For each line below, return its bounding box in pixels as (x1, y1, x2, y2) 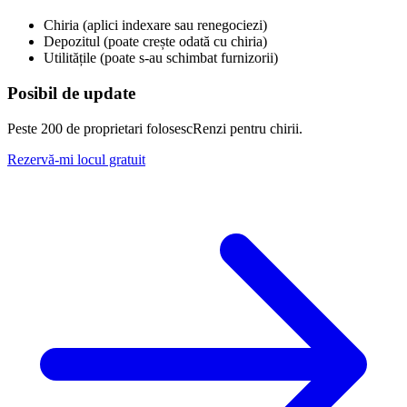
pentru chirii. (226, 120, 303, 136)
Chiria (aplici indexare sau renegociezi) (44, 17, 267, 34)
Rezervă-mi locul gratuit (7, 151, 145, 167)
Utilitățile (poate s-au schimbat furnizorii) (44, 50, 278, 66)
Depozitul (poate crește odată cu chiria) (44, 34, 267, 50)
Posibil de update (7, 84, 135, 104)
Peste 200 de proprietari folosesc (7, 120, 193, 136)
